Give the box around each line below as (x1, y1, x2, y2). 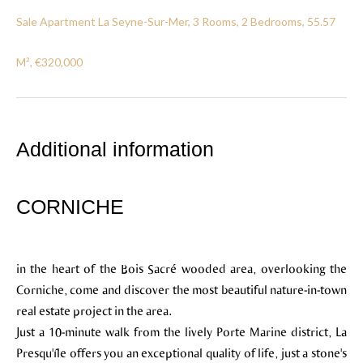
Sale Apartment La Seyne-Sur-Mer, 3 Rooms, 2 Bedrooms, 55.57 (16, 15, 335, 28)
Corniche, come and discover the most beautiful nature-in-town (16, 282, 347, 297)
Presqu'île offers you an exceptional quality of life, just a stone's (16, 345, 347, 360)
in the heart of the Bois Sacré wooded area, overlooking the (16, 261, 347, 275)
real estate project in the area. (16, 303, 172, 318)
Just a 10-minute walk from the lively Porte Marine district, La (16, 324, 347, 339)
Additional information (16, 138, 214, 160)
